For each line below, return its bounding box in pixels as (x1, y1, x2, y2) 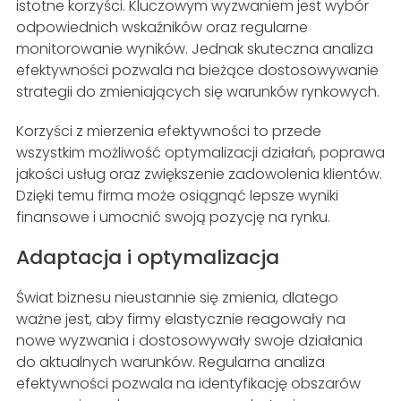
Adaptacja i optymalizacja (15, 243, 279, 272)
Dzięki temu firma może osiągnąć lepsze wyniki (15, 185, 338, 207)
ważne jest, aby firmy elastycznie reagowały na (15, 309, 346, 330)
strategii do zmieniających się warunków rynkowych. (15, 81, 380, 103)
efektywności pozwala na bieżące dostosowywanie (15, 60, 379, 81)
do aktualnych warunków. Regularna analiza (15, 352, 325, 373)
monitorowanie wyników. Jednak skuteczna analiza (15, 38, 373, 60)
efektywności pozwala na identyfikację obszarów (15, 373, 361, 395)
